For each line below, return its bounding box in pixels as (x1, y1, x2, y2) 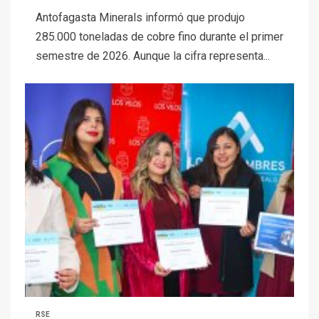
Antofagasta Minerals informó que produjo (36, 10, 245, 24)
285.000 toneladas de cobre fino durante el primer (36, 29, 283, 43)
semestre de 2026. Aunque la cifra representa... (36, 48, 270, 63)
